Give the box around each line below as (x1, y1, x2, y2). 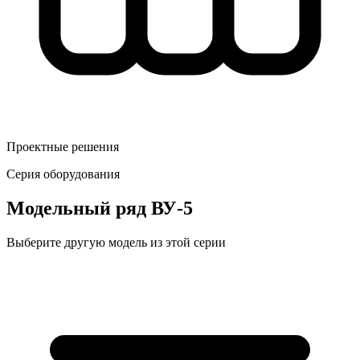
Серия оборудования (6, 166, 120, 181)
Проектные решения (6, 139, 119, 153)
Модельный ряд (6, 197, 146, 219)
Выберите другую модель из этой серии (6, 235, 226, 249)
